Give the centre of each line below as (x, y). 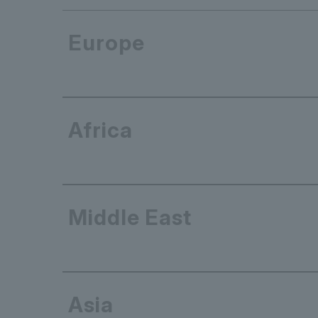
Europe (106, 43)
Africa (100, 130)
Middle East (130, 218)
